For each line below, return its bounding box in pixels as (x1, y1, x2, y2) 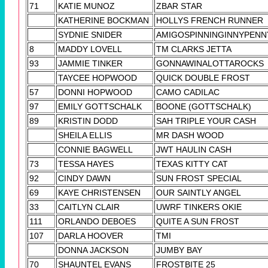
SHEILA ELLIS (58, 130, 112, 141)
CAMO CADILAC (156, 87, 220, 98)
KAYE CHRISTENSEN (58, 188, 141, 198)
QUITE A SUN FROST (156, 217, 239, 227)
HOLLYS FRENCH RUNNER (156, 16, 263, 26)
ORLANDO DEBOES (58, 217, 136, 227)
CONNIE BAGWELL (58, 145, 133, 155)
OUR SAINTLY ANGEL (156, 188, 241, 198)
